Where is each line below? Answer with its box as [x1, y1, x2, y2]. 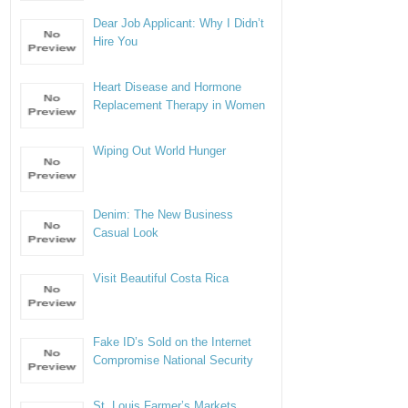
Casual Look [93, 226, 159, 240]
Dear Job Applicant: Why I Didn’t [93, 16, 265, 30]
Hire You [93, 35, 138, 48]
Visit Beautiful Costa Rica [93, 271, 229, 285]
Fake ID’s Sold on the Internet [93, 335, 252, 349]
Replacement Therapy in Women [93, 98, 266, 112]
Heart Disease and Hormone [93, 80, 242, 94]
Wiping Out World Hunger [93, 144, 227, 158]
